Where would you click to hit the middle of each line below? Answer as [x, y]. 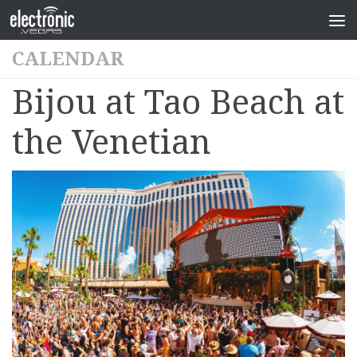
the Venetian [112, 142]
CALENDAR [68, 59]
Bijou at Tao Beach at [178, 102]
